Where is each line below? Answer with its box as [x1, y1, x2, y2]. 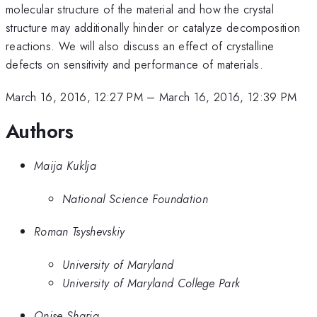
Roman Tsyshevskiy [34, 223, 125, 241]
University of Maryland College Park [62, 274, 241, 292]
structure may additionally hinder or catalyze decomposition [6, 18, 301, 36]
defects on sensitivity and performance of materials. [6, 55, 264, 73]
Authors [6, 116, 74, 146]
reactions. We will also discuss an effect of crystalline [6, 37, 275, 54]
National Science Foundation [62, 190, 208, 207]
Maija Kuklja [34, 157, 96, 175]
